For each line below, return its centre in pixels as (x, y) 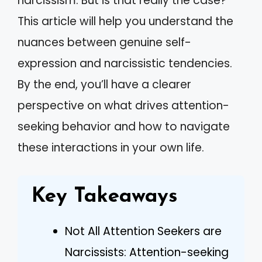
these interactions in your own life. (111, 148)
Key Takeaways (105, 196)
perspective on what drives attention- (123, 106)
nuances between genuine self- (104, 42)
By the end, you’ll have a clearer (104, 85)
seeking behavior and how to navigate (124, 127)
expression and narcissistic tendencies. (125, 63)
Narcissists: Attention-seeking (147, 252)
